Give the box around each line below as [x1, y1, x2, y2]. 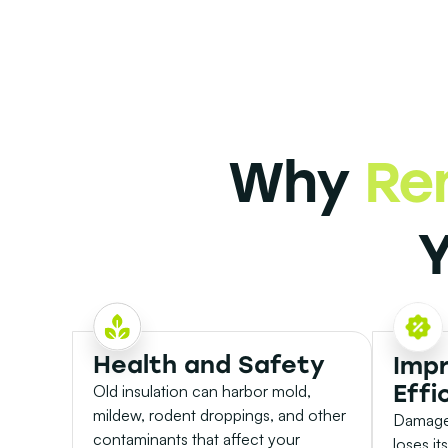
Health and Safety [93, 350, 325, 380]
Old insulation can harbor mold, [93, 381, 311, 402]
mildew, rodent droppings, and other [93, 405, 346, 426]
